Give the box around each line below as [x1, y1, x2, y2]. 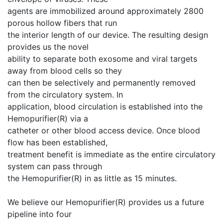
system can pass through [7, 161, 102, 171]
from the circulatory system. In [7, 90, 123, 100]
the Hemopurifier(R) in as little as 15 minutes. [7, 173, 177, 183]
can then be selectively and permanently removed [7, 78, 196, 88]
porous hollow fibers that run [7, 18, 117, 28]
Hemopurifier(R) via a [7, 113, 88, 123]
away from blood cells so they [7, 66, 122, 76]
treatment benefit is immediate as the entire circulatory [7, 149, 216, 159]
